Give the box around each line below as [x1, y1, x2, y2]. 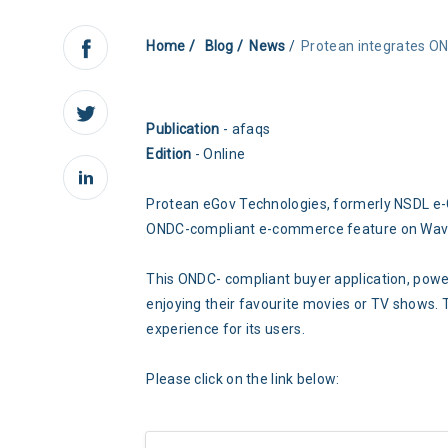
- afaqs [219, 121, 271, 138]
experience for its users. [146, 321, 305, 338]
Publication [146, 121, 220, 138]
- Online [191, 146, 246, 163]
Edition [146, 146, 192, 163]
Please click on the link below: [146, 371, 340, 388]
